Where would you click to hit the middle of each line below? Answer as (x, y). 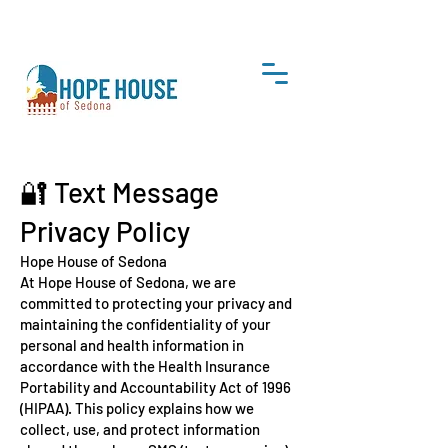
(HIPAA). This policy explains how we (137, 408)
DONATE (76, 101)
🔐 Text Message (119, 192)
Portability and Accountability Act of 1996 (155, 387)
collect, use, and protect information (140, 429)
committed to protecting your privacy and (156, 303)
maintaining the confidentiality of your (145, 324)
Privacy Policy (105, 231)
